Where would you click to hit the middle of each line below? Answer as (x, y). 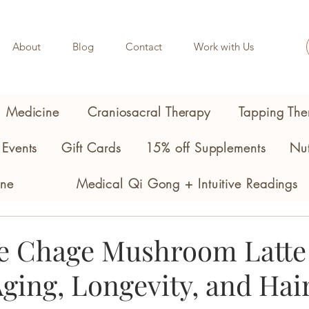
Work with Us (223, 47)
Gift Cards (91, 147)
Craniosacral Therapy (149, 111)
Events (20, 147)
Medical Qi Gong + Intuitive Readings (187, 183)
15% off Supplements (206, 147)
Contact (144, 47)
